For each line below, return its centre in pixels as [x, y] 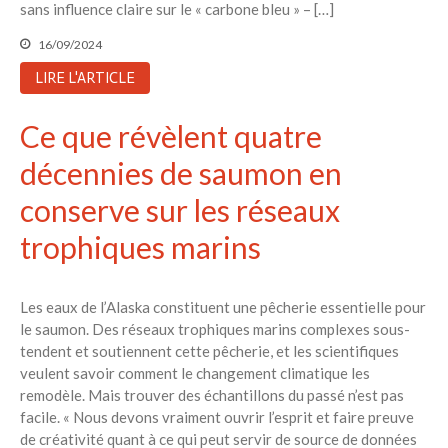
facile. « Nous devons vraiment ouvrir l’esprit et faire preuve [217, 417]
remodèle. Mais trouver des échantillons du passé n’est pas [212, 395]
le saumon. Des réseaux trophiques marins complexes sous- [215, 329]
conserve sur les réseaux [180, 210]
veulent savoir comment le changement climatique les [195, 373]
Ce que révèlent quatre [171, 136]
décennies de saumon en [181, 173]
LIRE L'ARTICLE [85, 77]
